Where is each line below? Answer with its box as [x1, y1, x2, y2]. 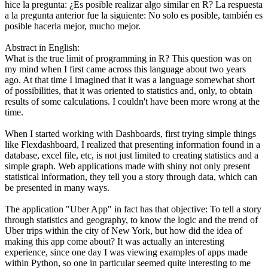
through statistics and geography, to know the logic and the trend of [5, 214, 258, 225]
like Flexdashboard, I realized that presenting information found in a [5, 139, 260, 150]
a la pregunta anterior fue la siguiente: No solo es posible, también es [5, 10, 263, 20]
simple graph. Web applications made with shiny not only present [5, 160, 250, 171]
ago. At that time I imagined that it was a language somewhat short [5, 74, 255, 85]
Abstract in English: [5, 42, 80, 53]
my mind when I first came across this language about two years [5, 63, 246, 74]
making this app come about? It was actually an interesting [5, 236, 224, 246]
